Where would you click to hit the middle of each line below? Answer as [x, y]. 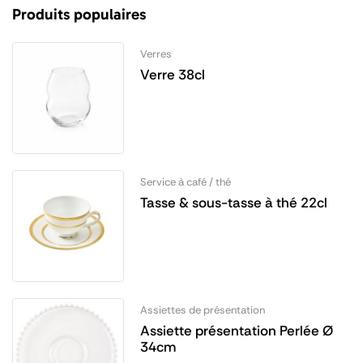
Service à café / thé [185, 181]
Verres [156, 53]
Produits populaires [79, 14]
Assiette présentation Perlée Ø [236, 330]
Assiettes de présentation [202, 310]
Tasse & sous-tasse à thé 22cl [233, 202]
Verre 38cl [172, 74]
